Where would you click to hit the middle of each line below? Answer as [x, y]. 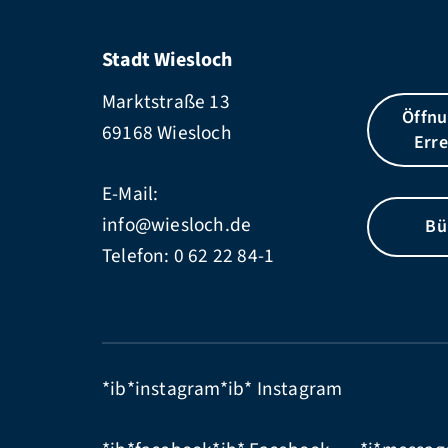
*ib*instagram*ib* [179, 388]
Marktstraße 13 [166, 101]
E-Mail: [130, 193]
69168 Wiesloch [167, 132]
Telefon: [138, 255]
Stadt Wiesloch [167, 59]
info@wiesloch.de [177, 224]
